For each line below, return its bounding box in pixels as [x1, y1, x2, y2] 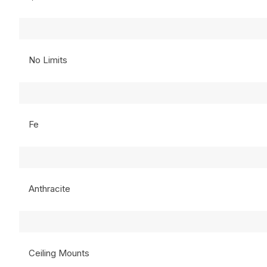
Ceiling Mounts [29, 247, 89, 259]
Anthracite [29, 182, 70, 194]
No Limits [29, 54, 67, 66]
